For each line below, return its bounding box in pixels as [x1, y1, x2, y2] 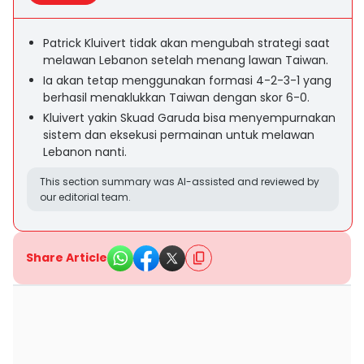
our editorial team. [40, 190, 131, 204]
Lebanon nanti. [43, 144, 127, 160]
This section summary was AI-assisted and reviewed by [40, 175, 319, 188]
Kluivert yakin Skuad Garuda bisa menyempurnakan [43, 110, 336, 126]
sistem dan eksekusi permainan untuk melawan [43, 127, 314, 143]
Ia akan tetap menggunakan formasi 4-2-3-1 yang [43, 72, 331, 89]
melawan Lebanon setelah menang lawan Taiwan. [43, 52, 328, 68]
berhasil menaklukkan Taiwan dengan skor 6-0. [43, 89, 310, 106]
